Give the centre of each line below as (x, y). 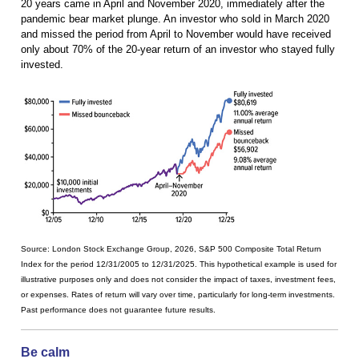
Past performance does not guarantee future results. (118, 309)
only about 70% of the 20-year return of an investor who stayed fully (178, 50)
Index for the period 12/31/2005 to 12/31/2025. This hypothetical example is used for (179, 264)
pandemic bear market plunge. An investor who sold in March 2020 (175, 19)
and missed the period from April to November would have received (176, 34)
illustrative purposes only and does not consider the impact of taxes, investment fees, (178, 279)
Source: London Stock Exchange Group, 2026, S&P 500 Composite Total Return (171, 248)
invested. (42, 65)
